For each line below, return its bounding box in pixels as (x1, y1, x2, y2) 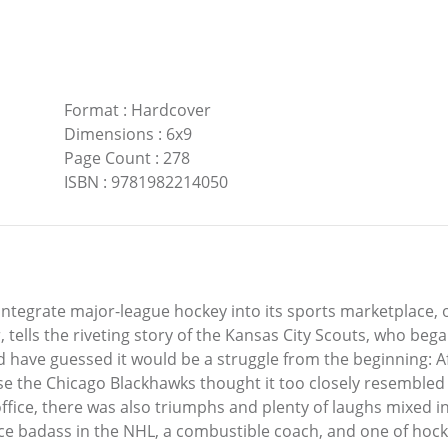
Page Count (63, 147, 151, 170)
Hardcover (130, 99, 211, 122)
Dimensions (63, 123, 154, 146)
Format (63, 99, 119, 122)
